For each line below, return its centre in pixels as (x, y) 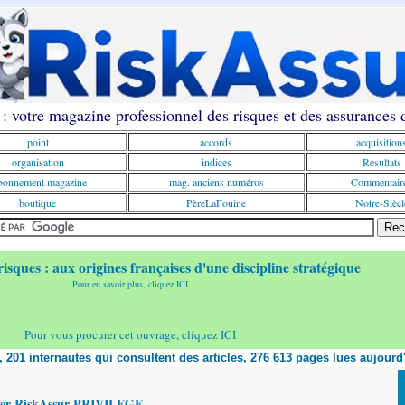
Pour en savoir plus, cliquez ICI (130, 284)
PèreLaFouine (216, 202)
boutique (38, 202)
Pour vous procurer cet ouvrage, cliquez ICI (130, 334)
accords (216, 142)
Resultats (381, 162)
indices (216, 162)
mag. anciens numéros (216, 182)
